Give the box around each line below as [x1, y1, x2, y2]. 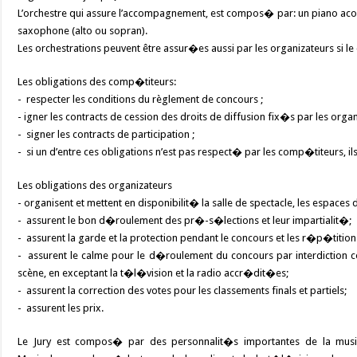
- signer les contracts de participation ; [18, 128, 195, 140]
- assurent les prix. [18, 302, 104, 314]
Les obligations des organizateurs [18, 179, 173, 191]
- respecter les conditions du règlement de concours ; [18, 93, 264, 105]
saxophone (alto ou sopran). [18, 25, 148, 37]
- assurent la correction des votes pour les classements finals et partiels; [18, 284, 347, 296]
